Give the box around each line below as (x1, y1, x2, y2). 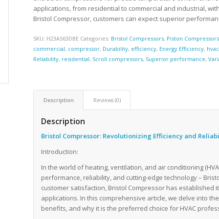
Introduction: (41, 147, 79, 156)
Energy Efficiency (159, 45, 204, 53)
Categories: (80, 35, 111, 43)
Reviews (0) (93, 96, 121, 104)
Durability (103, 45, 129, 53)
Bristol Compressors (111, 35, 164, 43)
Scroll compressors (92, 55, 143, 63)
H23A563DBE (46, 35, 79, 43)
